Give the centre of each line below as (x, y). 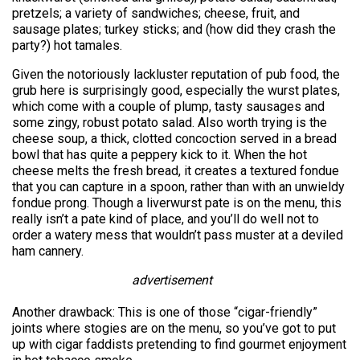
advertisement (172, 280)
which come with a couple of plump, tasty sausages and (168, 106)
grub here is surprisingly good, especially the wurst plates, (176, 90)
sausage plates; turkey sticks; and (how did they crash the (174, 29)
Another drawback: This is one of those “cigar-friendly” (165, 312)
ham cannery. (48, 251)
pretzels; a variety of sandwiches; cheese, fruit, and (156, 13)
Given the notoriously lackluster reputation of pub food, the (176, 74)
